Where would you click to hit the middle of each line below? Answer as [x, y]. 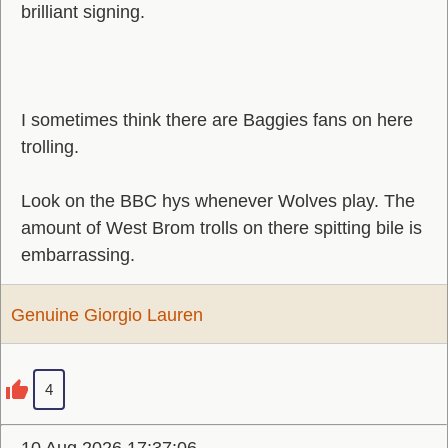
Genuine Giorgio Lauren [107, 315]
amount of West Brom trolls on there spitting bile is [221, 228]
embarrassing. [78, 255]
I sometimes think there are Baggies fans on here [217, 120]
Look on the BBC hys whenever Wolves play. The [218, 201]
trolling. [50, 147]
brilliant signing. [83, 12]
